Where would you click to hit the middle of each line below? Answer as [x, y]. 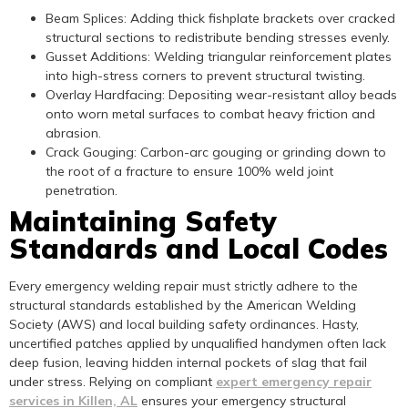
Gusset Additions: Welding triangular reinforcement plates [219, 56]
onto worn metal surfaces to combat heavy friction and [210, 113]
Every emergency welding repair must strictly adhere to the [184, 286]
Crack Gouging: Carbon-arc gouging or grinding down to [216, 152]
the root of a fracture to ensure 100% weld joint [189, 171]
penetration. [82, 190]
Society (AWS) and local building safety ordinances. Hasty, [184, 324]
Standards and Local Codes [199, 248]
